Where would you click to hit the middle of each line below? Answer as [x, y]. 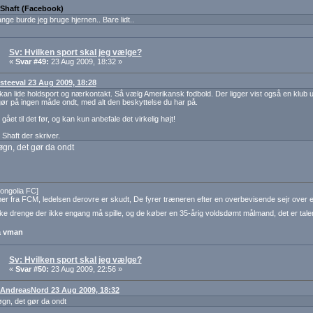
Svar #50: [32, 269]
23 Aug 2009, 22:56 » [85, 269]
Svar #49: [32, 62]
